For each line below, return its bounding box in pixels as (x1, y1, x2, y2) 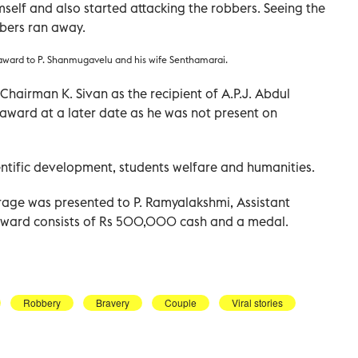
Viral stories (232, 295, 283, 309)
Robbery (23, 295, 61, 309)
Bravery (96, 295, 129, 309)
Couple (165, 295, 197, 309)
